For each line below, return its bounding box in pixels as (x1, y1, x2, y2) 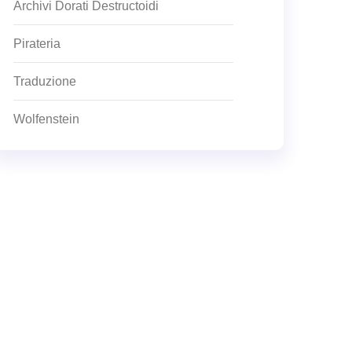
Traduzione (13, 75, 76, 88)
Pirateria (13, 37, 60, 50)
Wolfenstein (13, 112, 79, 126)
